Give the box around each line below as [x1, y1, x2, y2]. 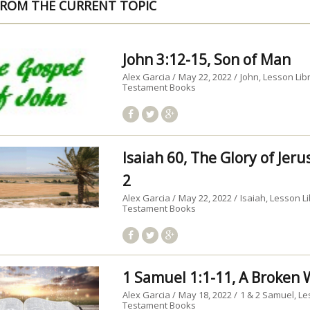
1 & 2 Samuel [240, 289, 295, 302]
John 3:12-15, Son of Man [122, 49, 291, 69]
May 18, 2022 [179, 289, 235, 302]
